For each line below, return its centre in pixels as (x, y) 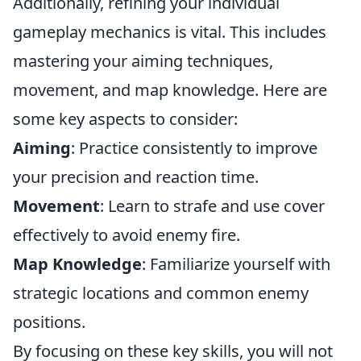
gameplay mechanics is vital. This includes (170, 32)
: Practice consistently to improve (194, 148)
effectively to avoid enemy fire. (127, 235)
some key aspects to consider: (125, 119)
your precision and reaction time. (136, 177)
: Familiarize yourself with (236, 264)
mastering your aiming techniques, (143, 61)
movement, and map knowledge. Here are (170, 90)
